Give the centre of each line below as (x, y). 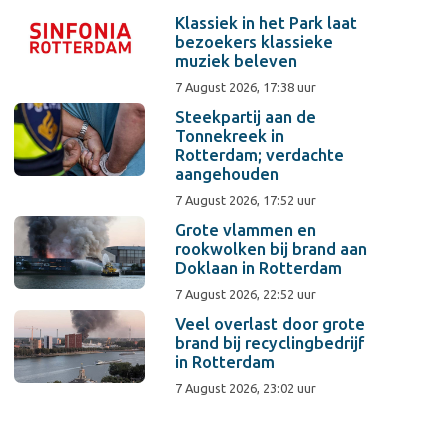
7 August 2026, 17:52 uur (246, 200)
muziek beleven (236, 61)
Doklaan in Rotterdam (259, 268)
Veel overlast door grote (270, 324)
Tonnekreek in (230, 136)
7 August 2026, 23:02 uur (246, 388)
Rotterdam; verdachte (260, 155)
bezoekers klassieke (254, 42)
